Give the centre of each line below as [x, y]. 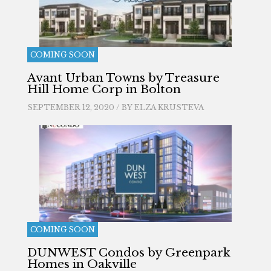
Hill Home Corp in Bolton [104, 89]
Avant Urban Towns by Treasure [123, 78]
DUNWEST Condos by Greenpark [129, 253]
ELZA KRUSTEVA [169, 107]
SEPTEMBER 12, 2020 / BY [80, 107]
